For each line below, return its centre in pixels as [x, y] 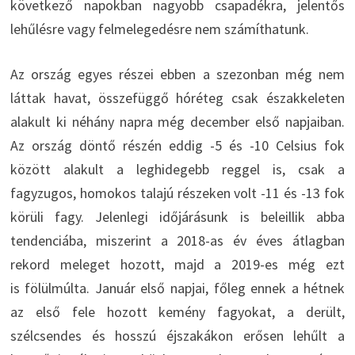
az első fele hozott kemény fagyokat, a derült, [177, 312]
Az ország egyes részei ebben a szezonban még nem [177, 74]
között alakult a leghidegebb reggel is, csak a [177, 170]
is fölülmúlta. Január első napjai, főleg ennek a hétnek [177, 288]
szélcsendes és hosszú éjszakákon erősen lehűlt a [177, 336]
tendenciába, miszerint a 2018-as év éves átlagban [177, 241]
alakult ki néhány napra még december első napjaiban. [177, 122]
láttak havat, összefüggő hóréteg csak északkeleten [177, 98]
